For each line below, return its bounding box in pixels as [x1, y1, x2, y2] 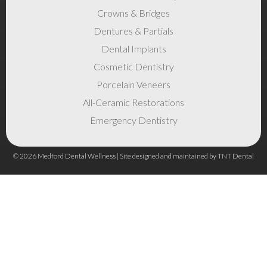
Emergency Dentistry [89, 114, 178, 126]
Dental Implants [101, 42, 166, 54]
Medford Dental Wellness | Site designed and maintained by [36, 151, 218, 160]
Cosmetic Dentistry [93, 60, 174, 72]
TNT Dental [218, 151, 254, 160]
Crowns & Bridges [97, 7, 170, 18]
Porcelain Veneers [97, 78, 170, 90]
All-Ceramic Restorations [83, 96, 184, 108]
